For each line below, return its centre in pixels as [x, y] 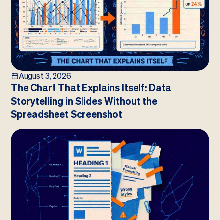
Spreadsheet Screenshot [67, 114]
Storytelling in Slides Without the [84, 101]
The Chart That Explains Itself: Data [91, 88]
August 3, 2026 [45, 76]
